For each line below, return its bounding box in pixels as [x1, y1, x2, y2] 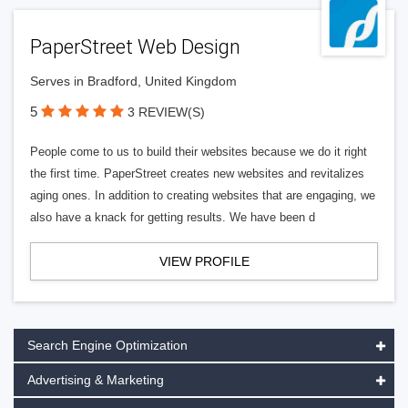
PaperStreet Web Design [30, 36, 240, 58]
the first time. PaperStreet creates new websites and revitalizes [30, 167, 364, 180]
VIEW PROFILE [158, 254, 250, 269]
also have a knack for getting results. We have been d [30, 210, 315, 224]
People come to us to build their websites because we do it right [30, 145, 367, 158]
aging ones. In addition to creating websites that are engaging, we [30, 189, 375, 202]
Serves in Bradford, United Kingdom [30, 74, 237, 88]
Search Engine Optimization [27, 338, 188, 352]
